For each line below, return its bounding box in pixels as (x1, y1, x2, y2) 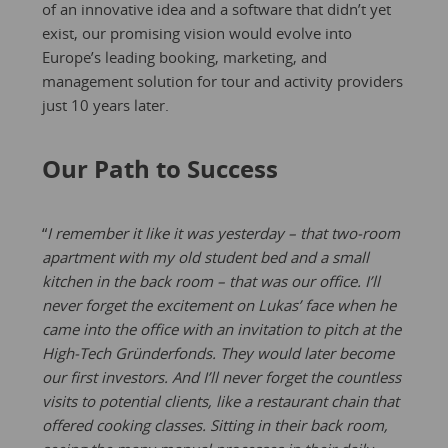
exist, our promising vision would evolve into (41, 23, 352, 43)
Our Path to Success (41, 152, 278, 185)
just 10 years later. (41, 95, 169, 115)
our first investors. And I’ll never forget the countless (41, 367, 401, 387)
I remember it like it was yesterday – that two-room (46, 223, 400, 243)
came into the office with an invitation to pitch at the (41, 319, 401, 339)
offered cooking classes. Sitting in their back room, (41, 415, 388, 435)
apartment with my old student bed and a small (41, 247, 369, 267)
